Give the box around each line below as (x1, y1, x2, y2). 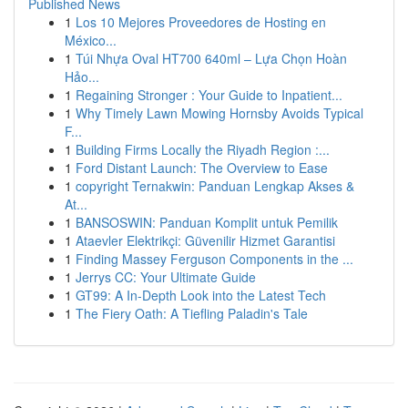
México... (65, 31, 117, 49)
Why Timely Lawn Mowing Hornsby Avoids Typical (76, 104, 363, 122)
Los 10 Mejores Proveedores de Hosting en (76, 13, 326, 31)
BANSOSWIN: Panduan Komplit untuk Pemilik (76, 213, 338, 231)
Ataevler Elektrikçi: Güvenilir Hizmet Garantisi (76, 231, 335, 250)
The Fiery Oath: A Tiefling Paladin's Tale (76, 304, 308, 322)
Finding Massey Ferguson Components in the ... (76, 250, 353, 268)
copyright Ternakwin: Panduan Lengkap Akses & (76, 177, 354, 195)
